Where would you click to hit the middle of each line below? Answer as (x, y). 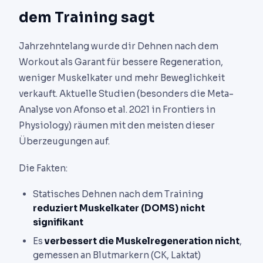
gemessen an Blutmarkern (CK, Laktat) (117, 255)
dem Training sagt (87, 18)
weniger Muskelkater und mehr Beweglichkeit (122, 78)
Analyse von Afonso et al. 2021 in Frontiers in (117, 110)
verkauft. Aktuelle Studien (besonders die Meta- (126, 94)
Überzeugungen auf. (64, 141)
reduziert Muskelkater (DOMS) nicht (119, 208)
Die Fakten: (43, 168)
